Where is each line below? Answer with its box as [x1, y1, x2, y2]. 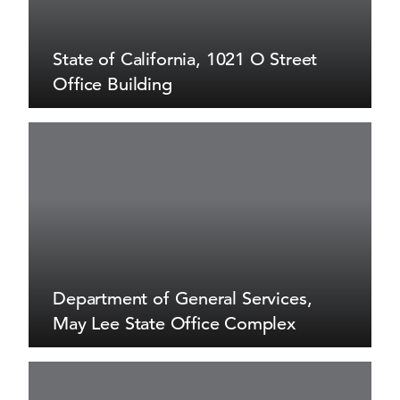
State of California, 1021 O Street [53, 48, 318, 71]
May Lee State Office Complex [53, 312, 296, 334]
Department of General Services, [53, 287, 312, 310]
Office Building [53, 72, 172, 96]
